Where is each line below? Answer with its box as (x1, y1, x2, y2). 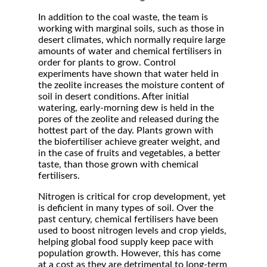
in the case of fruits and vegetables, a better (38, 148, 221, 158)
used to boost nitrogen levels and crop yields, (38, 226, 226, 235)
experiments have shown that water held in (38, 69, 219, 79)
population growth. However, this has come (38, 249, 221, 258)
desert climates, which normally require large (38, 35, 225, 45)
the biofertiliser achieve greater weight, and (38, 137, 220, 147)
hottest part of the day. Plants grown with (38, 126, 213, 135)
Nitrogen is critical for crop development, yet (38, 192, 226, 201)
